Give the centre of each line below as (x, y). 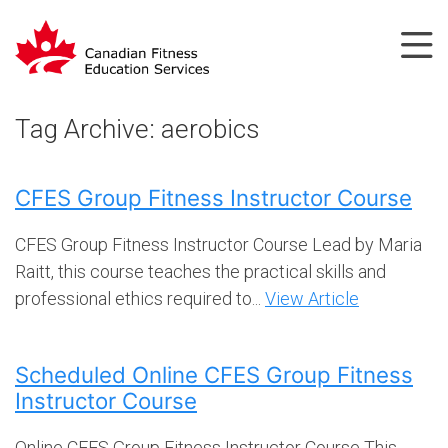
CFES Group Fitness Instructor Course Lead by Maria (218, 244)
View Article (312, 298)
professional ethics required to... (140, 298)
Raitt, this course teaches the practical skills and (200, 271)
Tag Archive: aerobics (137, 128)
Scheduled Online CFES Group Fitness (214, 374)
